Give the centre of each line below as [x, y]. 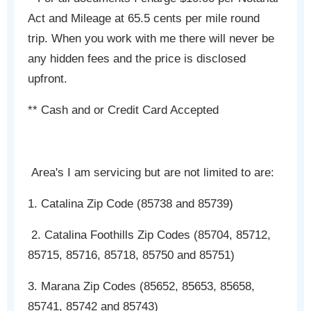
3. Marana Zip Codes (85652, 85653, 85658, [142, 287]
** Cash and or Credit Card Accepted [124, 110]
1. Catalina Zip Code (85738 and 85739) [131, 204]
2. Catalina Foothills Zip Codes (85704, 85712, [150, 235]
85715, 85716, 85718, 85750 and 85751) [132, 255]
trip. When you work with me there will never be [151, 39]
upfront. [48, 79]
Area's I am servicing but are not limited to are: [151, 173]
